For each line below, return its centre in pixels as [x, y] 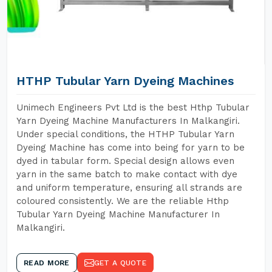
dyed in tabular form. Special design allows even [125, 161]
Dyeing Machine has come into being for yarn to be [131, 148]
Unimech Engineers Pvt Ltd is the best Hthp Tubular [133, 107]
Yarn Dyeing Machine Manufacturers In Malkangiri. [128, 121]
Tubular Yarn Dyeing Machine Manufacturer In [118, 214]
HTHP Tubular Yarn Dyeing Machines [125, 81]
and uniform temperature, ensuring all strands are [129, 188]
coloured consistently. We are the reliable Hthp [123, 201]
